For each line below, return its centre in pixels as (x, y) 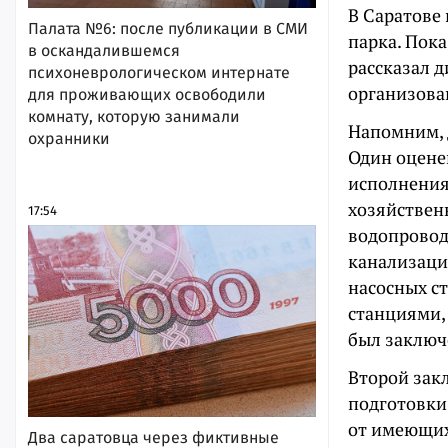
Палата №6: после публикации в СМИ (168, 29)
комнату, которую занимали (134, 117)
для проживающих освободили (147, 95)
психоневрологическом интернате (159, 73)
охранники (69, 139)
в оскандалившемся (104, 51)
